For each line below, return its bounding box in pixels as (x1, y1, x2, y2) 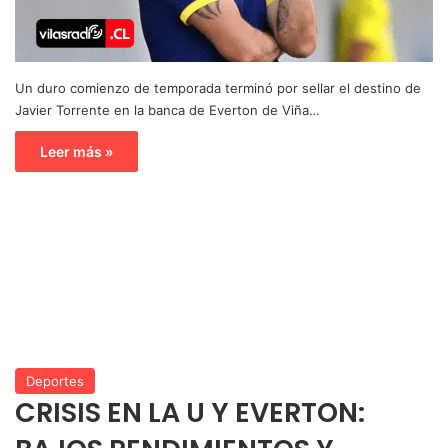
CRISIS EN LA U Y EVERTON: (15, 393, 365, 431)
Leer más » (40, 142, 113, 160)
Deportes (26, 372, 84, 389)
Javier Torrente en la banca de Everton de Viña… (15, 101, 320, 118)
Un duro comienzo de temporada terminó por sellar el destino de (15, 79, 421, 96)
